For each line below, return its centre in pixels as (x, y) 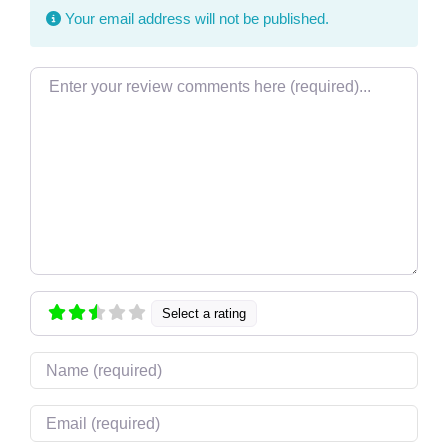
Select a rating (204, 314)
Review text (70, 78)
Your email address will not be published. (194, 18)
